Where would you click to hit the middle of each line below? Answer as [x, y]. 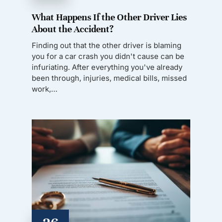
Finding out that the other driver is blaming [107, 45]
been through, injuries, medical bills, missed [109, 78]
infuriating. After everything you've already [107, 67]
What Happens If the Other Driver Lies [109, 17]
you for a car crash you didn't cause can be [108, 56]
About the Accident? [73, 29]
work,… [45, 89]
